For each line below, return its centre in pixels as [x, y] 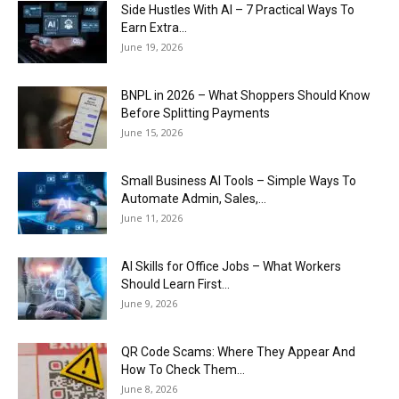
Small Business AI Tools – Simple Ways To [239, 181]
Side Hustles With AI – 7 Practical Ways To [238, 10]
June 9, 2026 [149, 304]
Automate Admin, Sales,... [194, 199]
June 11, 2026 [152, 218]
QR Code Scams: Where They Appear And [238, 352]
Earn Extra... [154, 28]
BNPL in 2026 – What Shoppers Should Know [246, 96]
